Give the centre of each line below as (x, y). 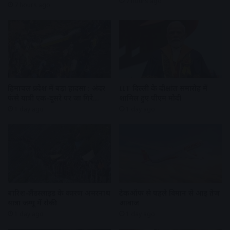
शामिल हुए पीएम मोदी (150, 98)
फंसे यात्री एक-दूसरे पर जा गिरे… (53, 98)
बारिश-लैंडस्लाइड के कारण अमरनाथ (59, 193)
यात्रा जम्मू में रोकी (32, 202)
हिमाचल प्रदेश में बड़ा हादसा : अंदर (56, 88)
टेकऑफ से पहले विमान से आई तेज (169, 193)
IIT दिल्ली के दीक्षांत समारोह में (163, 88)
